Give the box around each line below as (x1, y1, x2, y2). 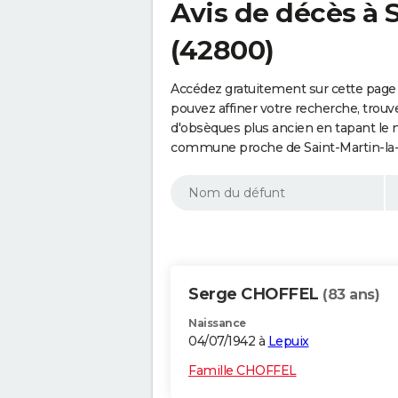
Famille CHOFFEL (188, 362, 297, 379)
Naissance (188, 316, 246, 330)
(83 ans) (322, 286, 379, 304)
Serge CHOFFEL (188, 284, 322, 305)
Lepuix (267, 333, 309, 350)
